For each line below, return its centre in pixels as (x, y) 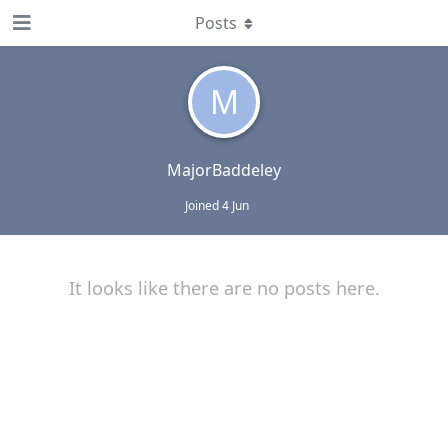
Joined (203, 205)
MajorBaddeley (224, 170)
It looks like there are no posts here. (224, 288)
